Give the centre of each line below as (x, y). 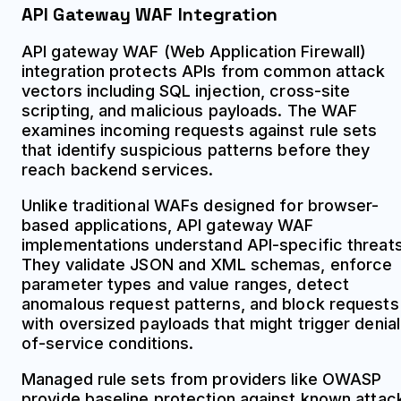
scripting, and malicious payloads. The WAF (190, 110)
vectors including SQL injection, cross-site (186, 90)
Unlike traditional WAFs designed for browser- (200, 205)
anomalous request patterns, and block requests (210, 303)
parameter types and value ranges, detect (186, 284)
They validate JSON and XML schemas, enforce (207, 264)
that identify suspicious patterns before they (196, 149)
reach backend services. (118, 169)
